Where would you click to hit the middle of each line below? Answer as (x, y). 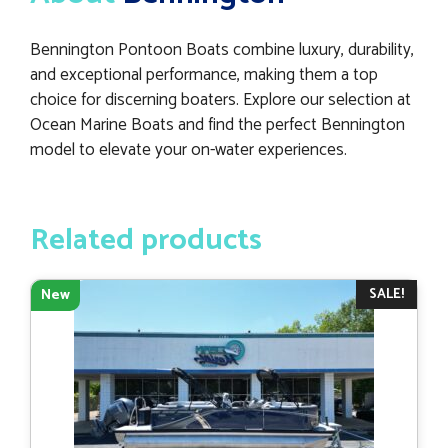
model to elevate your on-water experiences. (188, 150)
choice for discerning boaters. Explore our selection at (220, 100)
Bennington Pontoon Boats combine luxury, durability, (222, 50)
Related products (146, 240)
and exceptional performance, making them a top (204, 75)
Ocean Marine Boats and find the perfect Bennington (217, 125)
